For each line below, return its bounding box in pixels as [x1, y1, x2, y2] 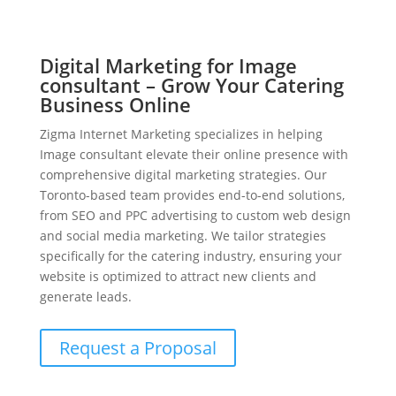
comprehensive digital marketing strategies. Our [39, 166, 327, 184]
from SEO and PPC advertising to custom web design [39, 207, 351, 225]
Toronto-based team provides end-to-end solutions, [39, 187, 345, 204]
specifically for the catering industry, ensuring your [39, 247, 342, 265]
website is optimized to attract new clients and [39, 268, 316, 286]
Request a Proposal [58, 336, 217, 361]
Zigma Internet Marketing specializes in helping [39, 126, 323, 143]
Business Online [39, 91, 191, 118]
